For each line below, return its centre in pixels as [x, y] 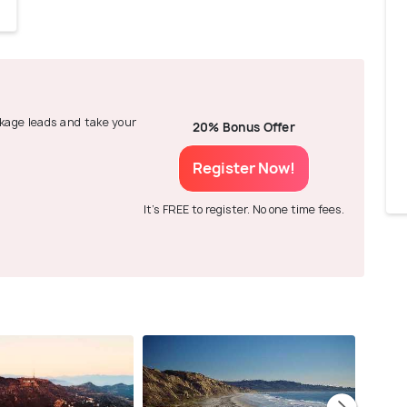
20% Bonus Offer [244, 128]
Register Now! [243, 169]
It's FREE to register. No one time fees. [243, 210]
